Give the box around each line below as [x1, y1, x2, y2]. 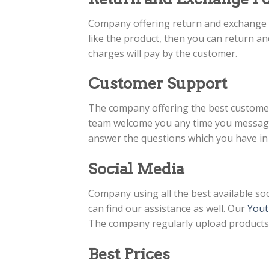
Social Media [88, 159, 184, 178]
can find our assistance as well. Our [88, 201, 247, 215]
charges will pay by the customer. [88, 46, 240, 60]
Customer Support [88, 74, 227, 93]
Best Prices [88, 244, 170, 263]
